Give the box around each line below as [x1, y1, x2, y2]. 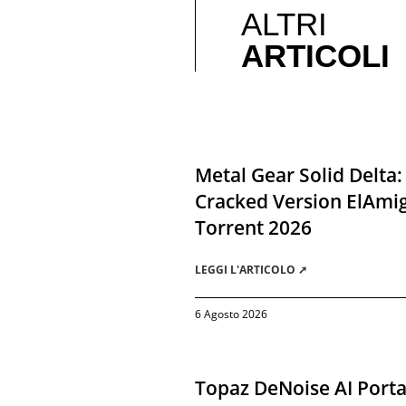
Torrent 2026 [195, 215, 313, 240]
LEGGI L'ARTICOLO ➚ [195, 262, 308, 277]
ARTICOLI [241, 38, 391, 73]
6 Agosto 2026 [195, 306, 268, 322]
